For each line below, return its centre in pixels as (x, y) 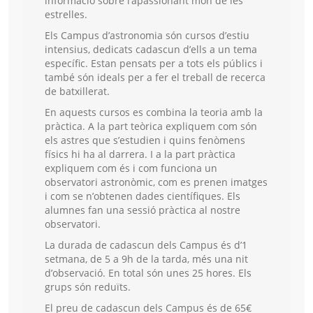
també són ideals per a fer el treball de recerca (155, 78)
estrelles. (66, 15)
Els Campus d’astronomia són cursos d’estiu (147, 36)
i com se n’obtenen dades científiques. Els (143, 196)
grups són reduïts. (88, 287)
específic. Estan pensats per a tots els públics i (154, 64)
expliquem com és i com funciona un (131, 168)
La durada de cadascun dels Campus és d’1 (146, 245)
